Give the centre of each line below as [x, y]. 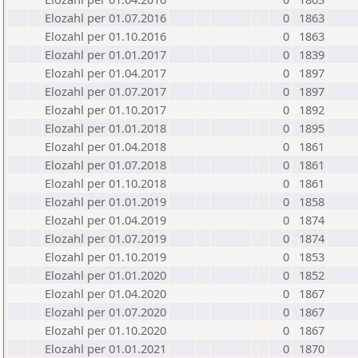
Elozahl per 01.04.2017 [105, 73]
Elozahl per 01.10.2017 [105, 109]
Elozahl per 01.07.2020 [105, 312]
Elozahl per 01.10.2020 [105, 330]
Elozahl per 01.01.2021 [105, 348]
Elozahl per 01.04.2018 [105, 146]
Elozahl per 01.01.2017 [105, 54]
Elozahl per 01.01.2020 [105, 275]
